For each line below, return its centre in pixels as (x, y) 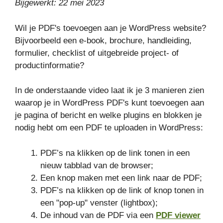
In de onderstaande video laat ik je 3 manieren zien (110, 91)
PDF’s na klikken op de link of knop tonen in (122, 190)
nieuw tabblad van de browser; (97, 165)
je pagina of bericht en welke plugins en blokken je (108, 115)
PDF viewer (178, 215)
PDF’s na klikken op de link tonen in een (115, 153)
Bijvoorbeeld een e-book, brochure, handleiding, (103, 40)
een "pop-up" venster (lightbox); (99, 203)
